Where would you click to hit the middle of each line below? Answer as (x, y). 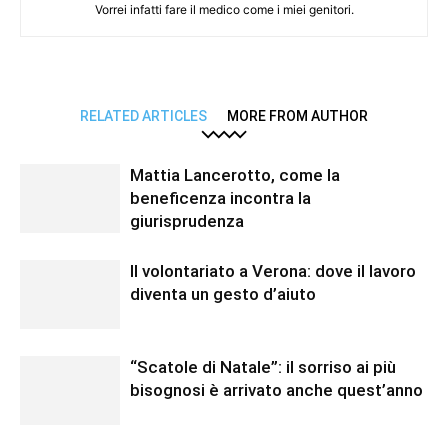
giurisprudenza (187, 221)
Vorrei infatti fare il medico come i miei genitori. (224, 10)
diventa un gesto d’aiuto (223, 294)
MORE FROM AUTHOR (297, 116)
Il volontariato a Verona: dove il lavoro (273, 271)
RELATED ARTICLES (143, 116)
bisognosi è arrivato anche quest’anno (276, 390)
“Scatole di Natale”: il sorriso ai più (263, 367)
